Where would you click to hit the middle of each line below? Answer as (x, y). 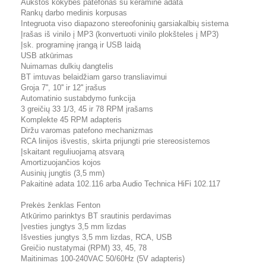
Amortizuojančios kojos (61, 162)
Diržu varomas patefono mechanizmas (87, 130)
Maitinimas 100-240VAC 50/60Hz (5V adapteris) (103, 258)
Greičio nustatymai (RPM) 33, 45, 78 (84, 248)
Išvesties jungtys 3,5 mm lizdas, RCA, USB (96, 237)
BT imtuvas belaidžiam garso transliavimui (94, 77)
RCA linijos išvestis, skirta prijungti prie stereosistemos (115, 141)
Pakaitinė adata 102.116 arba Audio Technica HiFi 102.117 (121, 183)
